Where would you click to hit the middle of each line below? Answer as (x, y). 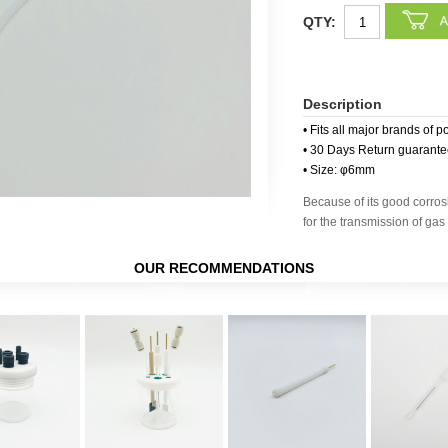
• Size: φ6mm (339, 170)
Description (342, 104)
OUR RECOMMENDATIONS (224, 268)
